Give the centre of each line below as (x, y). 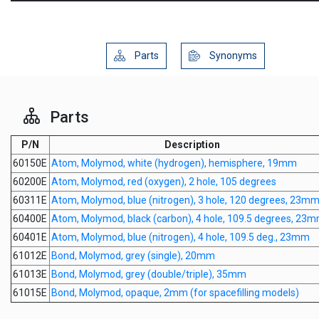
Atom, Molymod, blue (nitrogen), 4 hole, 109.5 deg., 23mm (181, 237)
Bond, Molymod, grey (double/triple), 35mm (149, 274)
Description (192, 145)
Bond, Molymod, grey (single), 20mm (133, 256)
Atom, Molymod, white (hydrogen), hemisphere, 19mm (174, 163)
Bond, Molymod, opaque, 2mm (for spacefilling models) (175, 293)
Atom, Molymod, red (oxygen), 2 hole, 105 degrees (164, 182)
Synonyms (232, 56)
